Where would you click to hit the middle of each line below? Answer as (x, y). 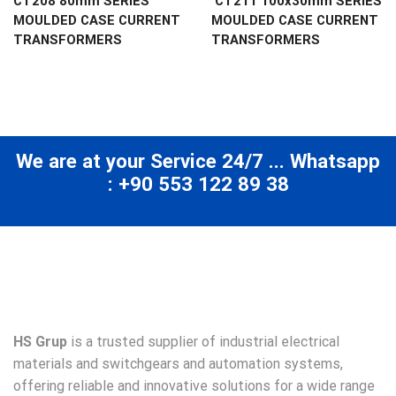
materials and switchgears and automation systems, (178, 363)
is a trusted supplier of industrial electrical (203, 341)
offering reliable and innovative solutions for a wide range (194, 385)
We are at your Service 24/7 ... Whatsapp (198, 160)
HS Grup (40, 341)
